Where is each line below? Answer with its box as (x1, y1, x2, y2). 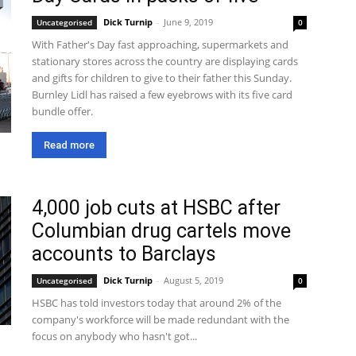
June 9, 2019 (164, 16, 213, 28)
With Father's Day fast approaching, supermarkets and (32, 37, 288, 52)
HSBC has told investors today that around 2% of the (32, 296, 281, 310)
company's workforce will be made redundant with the (32, 312, 289, 327)
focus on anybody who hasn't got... (32, 329, 197, 343)
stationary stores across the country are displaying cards (32, 54, 298, 68)
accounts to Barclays (32, 242, 216, 265)
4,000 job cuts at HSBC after (32, 196, 281, 219)
